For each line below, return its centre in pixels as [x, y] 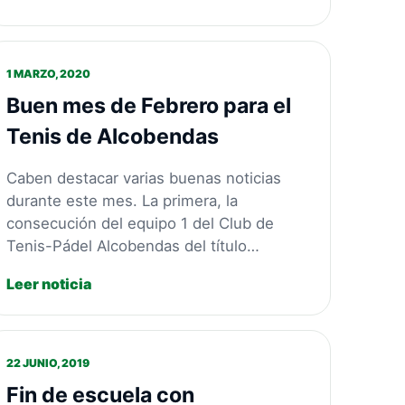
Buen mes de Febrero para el [148, 106]
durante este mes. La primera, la [122, 200]
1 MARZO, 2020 [48, 74]
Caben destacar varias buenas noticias [143, 178]
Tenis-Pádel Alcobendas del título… [132, 245]
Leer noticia [48, 283]
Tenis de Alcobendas [112, 137]
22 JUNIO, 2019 [47, 363]
